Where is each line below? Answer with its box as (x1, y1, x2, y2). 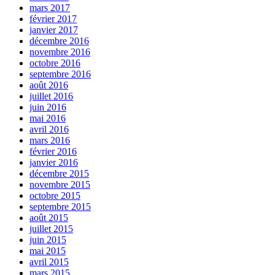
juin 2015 (29, 234, 66, 246)
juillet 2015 (29, 223, 73, 234)
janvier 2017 (29, 25, 78, 36)
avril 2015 (29, 257, 69, 268)
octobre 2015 (29, 190, 80, 201)
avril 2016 (29, 124, 69, 135)
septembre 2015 (29, 201, 91, 212)
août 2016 (29, 80, 68, 91)
